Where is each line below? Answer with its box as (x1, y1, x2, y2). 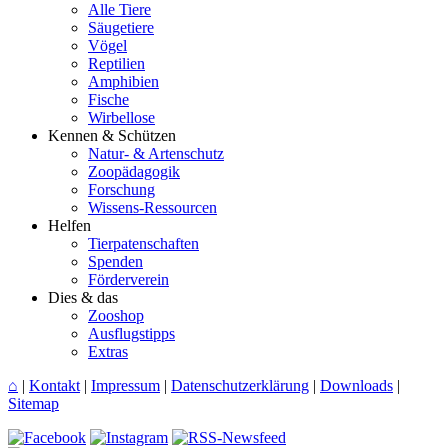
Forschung (88, 181, 155, 199)
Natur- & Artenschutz (88, 145, 224, 163)
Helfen (48, 217, 91, 235)
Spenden (88, 253, 143, 271)
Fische (88, 91, 129, 109)
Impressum (91, 377, 160, 395)
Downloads (320, 377, 393, 395)
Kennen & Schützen (48, 127, 176, 145)
